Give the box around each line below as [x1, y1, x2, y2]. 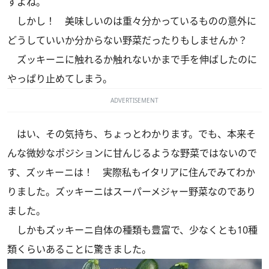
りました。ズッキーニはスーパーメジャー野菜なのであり [7, 184, 256, 198]
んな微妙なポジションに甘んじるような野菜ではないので [7, 146, 257, 160]
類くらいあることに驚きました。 [7, 242, 151, 256]
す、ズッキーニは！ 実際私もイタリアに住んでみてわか [7, 165, 255, 179]
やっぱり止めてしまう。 [7, 71, 112, 85]
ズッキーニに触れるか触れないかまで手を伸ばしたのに [7, 52, 257, 66]
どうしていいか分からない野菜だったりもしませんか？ [7, 33, 247, 47]
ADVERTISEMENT [110, 95, 159, 104]
